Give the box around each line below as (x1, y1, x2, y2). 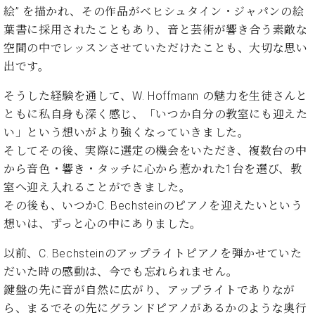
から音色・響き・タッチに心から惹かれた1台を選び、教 (4, 162, 302, 176)
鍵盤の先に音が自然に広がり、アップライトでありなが (4, 283, 295, 297)
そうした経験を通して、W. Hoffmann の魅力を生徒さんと (4, 89, 308, 103)
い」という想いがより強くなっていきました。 (4, 126, 250, 140)
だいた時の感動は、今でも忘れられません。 (4, 265, 238, 279)
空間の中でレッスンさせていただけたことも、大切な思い (4, 41, 308, 56)
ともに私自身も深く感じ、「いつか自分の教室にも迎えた (4, 108, 308, 122)
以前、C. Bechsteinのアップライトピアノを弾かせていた (4, 247, 302, 261)
